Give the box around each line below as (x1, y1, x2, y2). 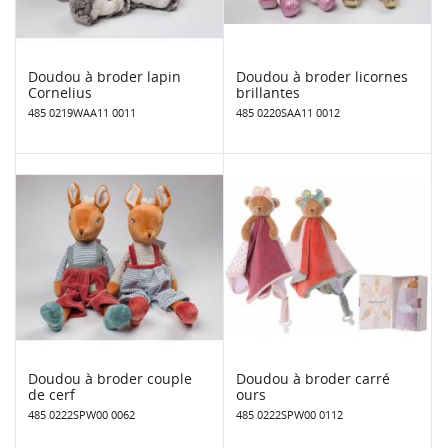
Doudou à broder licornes (236, 66, 408, 86)
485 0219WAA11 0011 (28, 104, 136, 120)
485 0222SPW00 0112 (236, 406, 343, 422)
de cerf (28, 384, 75, 404)
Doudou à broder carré (236, 368, 390, 388)
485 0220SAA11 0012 (236, 104, 340, 120)
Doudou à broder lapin (28, 66, 181, 86)
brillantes (236, 82, 300, 102)
